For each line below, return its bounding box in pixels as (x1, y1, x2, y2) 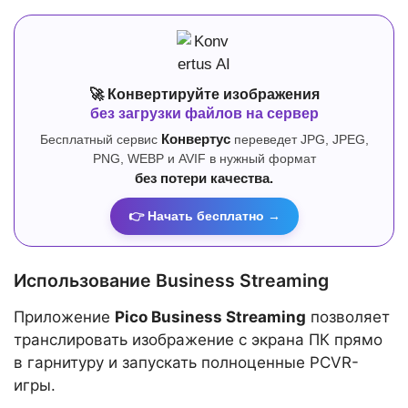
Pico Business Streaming (115, 308, 306, 327)
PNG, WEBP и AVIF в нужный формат (92, 151, 316, 167)
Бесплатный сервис (39, 132, 161, 148)
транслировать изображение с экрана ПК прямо (14, 331, 382, 350)
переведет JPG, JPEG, (229, 132, 369, 148)
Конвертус (160, 132, 230, 148)
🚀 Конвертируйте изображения (88, 87, 320, 103)
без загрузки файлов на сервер (89, 106, 319, 122)
